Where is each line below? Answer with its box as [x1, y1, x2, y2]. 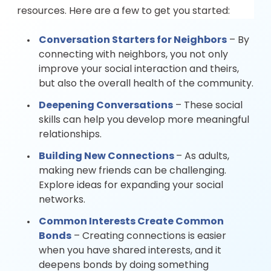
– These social [173, 100, 243, 111]
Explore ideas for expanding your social [39, 180, 223, 191]
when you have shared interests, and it [39, 246, 221, 256]
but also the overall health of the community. [39, 79, 253, 89]
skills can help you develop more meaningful [39, 115, 249, 125]
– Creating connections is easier [71, 231, 226, 241]
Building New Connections [39, 151, 176, 162]
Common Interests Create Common [39, 217, 224, 227]
